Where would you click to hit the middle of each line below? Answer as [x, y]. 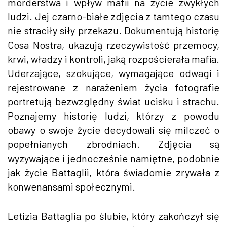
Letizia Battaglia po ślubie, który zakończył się [113, 216]
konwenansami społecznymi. [71, 186]
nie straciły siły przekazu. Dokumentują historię [113, 30]
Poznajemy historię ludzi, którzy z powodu [113, 115]
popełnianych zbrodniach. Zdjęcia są [113, 144]
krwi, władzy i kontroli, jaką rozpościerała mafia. [113, 59]
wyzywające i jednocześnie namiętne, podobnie [113, 158]
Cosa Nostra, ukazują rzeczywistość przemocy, [113, 44]
